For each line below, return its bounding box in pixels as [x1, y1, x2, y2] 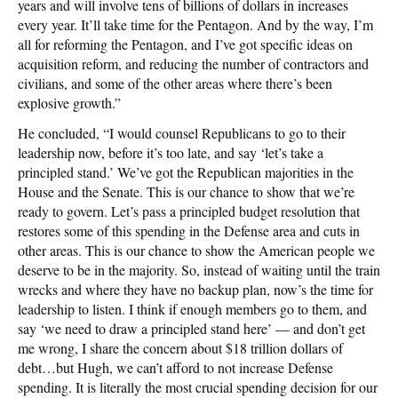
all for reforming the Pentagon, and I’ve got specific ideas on [18, 34, 353, 53]
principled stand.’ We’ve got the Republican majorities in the [18, 162, 354, 181]
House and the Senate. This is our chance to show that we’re [18, 181, 354, 201]
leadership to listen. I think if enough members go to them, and [18, 298, 367, 318]
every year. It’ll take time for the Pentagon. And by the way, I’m [18, 14, 373, 34]
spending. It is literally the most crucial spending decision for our [18, 377, 378, 396]
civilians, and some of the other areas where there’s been [18, 73, 332, 92]
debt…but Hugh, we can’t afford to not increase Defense [18, 357, 333, 377]
